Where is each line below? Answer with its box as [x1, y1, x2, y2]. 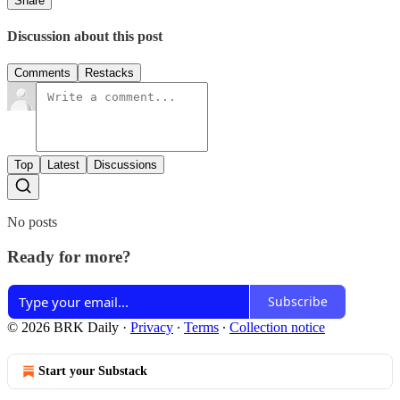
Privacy [130, 319, 173, 335]
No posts [7, 214, 57, 230]
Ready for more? [7, 247, 131, 267]
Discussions [94, 158, 157, 172]
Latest [47, 158, 79, 172]
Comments [14, 66, 71, 80]
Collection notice [229, 319, 325, 335]
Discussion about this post [7, 29, 162, 45]
